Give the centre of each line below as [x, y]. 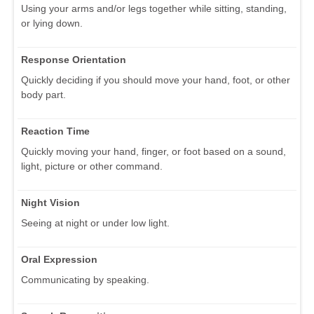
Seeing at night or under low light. [95, 223]
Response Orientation [74, 59]
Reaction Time [55, 131]
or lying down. [52, 23]
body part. [43, 94]
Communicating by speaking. [85, 279]
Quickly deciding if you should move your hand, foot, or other [156, 80]
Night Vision [50, 202]
